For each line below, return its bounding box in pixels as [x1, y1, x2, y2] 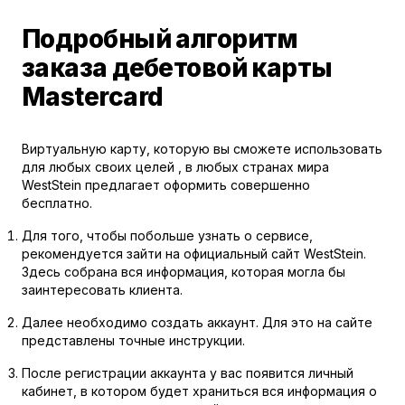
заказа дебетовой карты [22, 52, 333, 83]
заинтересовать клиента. [22, 282, 183, 297]
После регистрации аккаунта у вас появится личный [22, 365, 353, 381]
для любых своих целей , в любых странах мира [22, 159, 329, 174]
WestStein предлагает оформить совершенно [22, 177, 310, 193]
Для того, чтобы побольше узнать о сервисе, [22, 228, 313, 243]
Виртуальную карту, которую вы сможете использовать [22, 141, 382, 156]
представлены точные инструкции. [22, 333, 245, 348]
